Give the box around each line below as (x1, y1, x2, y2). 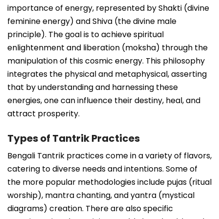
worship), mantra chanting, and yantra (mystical (7, 189, 195, 201)
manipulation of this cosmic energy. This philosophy (7, 55, 205, 66)
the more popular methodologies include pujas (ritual (7, 176, 212, 188)
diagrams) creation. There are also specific (7, 202, 173, 214)
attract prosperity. (7, 108, 80, 119)
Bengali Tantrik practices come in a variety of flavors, (7, 150, 212, 161)
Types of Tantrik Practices (7, 131, 140, 145)
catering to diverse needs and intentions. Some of (7, 163, 197, 175)
